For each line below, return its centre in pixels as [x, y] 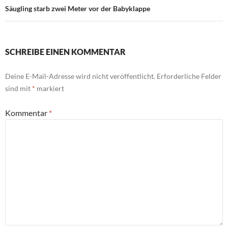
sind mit [19, 89]
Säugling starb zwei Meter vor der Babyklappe [78, 9]
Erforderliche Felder [189, 76]
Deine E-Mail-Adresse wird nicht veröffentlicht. [80, 76]
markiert [50, 89]
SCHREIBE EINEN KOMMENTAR [65, 52]
